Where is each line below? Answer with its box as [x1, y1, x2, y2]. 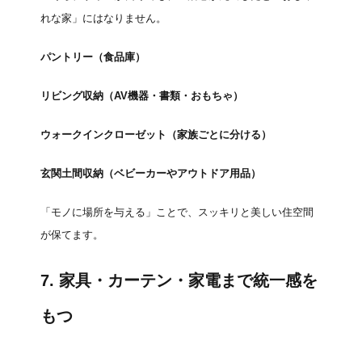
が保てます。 [40, 229, 103, 241]
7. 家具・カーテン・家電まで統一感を [40, 271, 318, 289]
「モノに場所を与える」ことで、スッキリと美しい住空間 [40, 206, 314, 218]
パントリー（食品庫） [40, 51, 145, 63]
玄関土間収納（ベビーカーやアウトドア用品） [40, 167, 261, 179]
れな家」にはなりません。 [40, 12, 166, 24]
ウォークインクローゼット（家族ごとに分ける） [40, 128, 271, 141]
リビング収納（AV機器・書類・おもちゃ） [40, 90, 243, 102]
